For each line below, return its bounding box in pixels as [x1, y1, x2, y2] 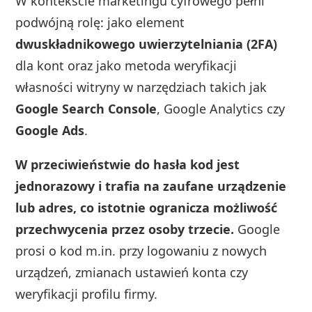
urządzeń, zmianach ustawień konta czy [15, 263, 249, 281]
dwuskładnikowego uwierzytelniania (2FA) [15, 35, 278, 52]
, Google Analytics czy [157, 100, 286, 117]
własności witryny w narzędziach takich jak [15, 78, 267, 95]
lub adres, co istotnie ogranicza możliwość [15, 198, 278, 216]
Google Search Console [15, 100, 157, 117]
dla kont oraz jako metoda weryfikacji [15, 56, 237, 74]
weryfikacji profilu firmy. [15, 285, 158, 302]
